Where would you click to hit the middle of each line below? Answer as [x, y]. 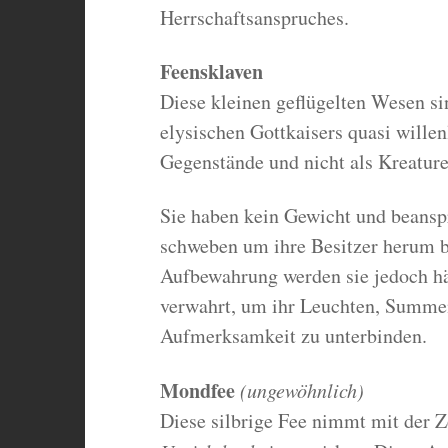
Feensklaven [211, 72]
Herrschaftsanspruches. [254, 18]
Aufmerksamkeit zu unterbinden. [293, 336]
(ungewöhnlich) [301, 390]
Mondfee [197, 391]
